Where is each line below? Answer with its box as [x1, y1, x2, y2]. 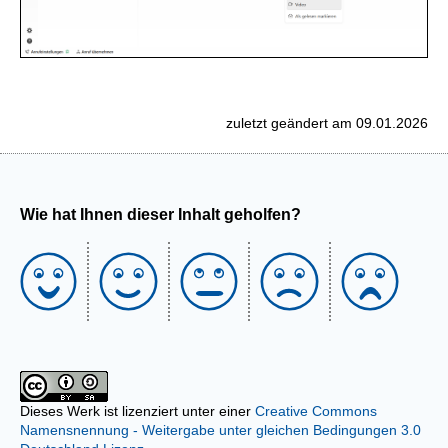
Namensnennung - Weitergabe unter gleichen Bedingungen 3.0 [20, 422, 421, 439]
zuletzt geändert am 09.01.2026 [226, 115, 428, 132]
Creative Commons [255, 403, 377, 420]
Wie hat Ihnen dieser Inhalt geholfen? [20, 206, 301, 224]
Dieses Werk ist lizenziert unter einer [20, 403, 255, 420]
